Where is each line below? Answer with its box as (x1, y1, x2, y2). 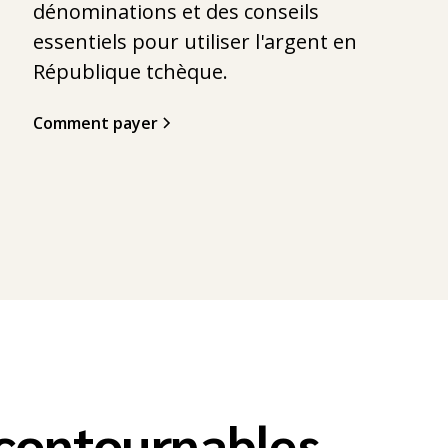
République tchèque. (33, 58, 229, 86)
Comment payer (33, 112, 159, 135)
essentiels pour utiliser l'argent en (33, 28, 358, 56)
